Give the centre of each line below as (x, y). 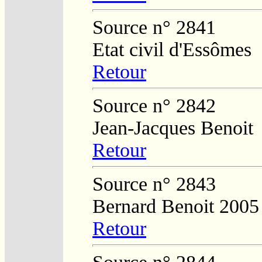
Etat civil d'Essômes (172, 49)
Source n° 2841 (154, 27)
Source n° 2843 (154, 184)
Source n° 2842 (154, 105)
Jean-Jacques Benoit (173, 127)
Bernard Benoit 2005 (176, 206)
